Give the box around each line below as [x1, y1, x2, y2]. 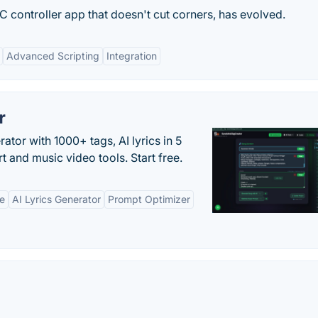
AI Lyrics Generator [12, 193, 101, 205]
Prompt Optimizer [108, 193, 190, 205]
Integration [106, 50, 157, 62]
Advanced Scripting [6, 50, 99, 62]
